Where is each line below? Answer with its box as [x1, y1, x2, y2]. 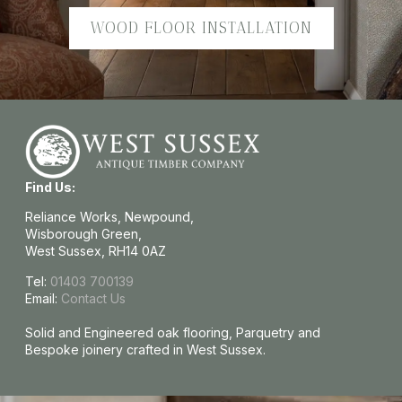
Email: [25, 290, 61, 306]
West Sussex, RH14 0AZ [25, 243, 166, 259]
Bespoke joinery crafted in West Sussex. [25, 341, 266, 357]
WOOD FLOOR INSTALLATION [90, 18, 312, 37]
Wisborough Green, [25, 226, 142, 242]
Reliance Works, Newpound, [25, 209, 194, 225]
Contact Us [61, 290, 126, 306]
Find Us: [25, 179, 75, 195]
